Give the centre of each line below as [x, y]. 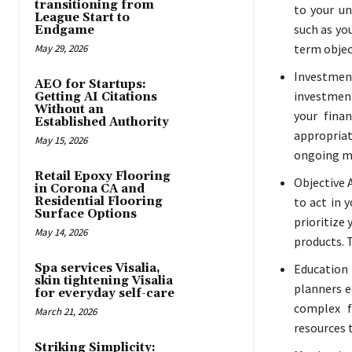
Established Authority [102, 123]
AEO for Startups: [90, 85]
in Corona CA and [90, 189]
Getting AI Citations [96, 97]
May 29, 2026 [61, 49]
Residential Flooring [99, 202]
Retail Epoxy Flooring [103, 177]
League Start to [82, 18]
